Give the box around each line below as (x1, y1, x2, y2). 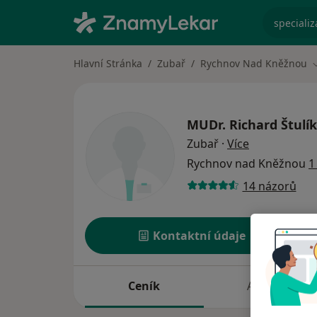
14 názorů (242, 178, 296, 194)
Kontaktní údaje (153, 228, 246, 244)
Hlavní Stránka (74, 57, 142, 70)
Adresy (246, 278, 284, 294)
